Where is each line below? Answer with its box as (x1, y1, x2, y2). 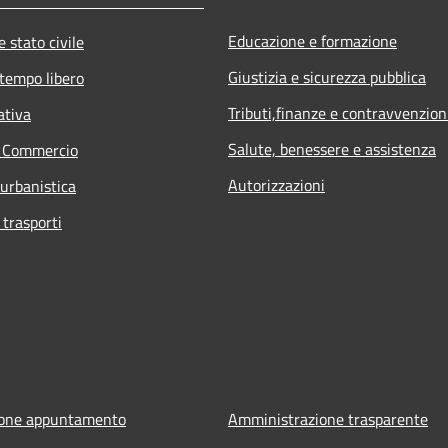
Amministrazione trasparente (228, 406, 428, 431)
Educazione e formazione (228, 28, 397, 53)
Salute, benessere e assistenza (228, 136, 436, 161)
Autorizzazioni (228, 172, 325, 197)
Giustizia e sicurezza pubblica (228, 64, 426, 89)
